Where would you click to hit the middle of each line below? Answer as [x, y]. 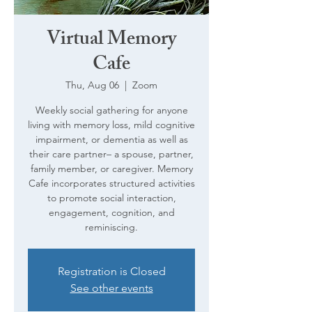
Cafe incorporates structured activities [111, 183]
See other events [111, 288]
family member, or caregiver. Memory [111, 169]
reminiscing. [111, 227]
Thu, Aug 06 [92, 85]
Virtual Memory [111, 41]
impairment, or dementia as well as [111, 139]
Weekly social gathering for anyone [111, 110]
